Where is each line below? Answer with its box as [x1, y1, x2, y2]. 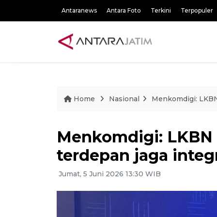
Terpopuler [181, 7, 213, 14]
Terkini [151, 7, 171, 14]
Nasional [109, 94, 139, 103]
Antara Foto [107, 7, 141, 14]
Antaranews [62, 7, 97, 14]
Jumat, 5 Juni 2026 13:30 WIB [57, 170, 161, 178]
